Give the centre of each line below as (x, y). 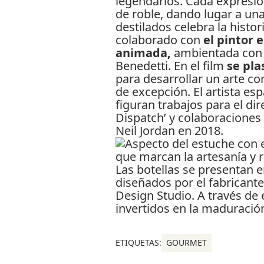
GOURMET (186, 243)
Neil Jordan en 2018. (169, 131)
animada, (143, 53)
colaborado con (159, 40)
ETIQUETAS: (138, 243)
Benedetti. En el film (171, 66)
